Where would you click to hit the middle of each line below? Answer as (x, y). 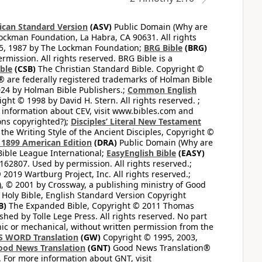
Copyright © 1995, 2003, (149, 237)
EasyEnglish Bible (141, 153)
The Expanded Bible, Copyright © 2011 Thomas (100, 206)
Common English (162, 90)
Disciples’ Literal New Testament (136, 121)
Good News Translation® (161, 248)
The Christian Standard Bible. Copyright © (120, 69)
